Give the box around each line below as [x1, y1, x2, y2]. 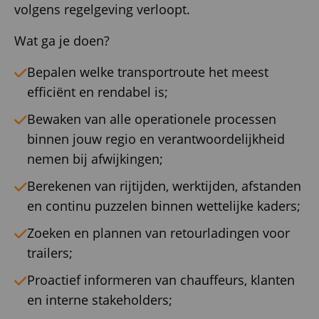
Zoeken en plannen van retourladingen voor [27, 224, 290, 242]
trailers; [27, 244, 73, 262]
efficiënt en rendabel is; [27, 83, 168, 101]
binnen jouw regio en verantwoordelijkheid [27, 130, 285, 148]
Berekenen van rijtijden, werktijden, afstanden [27, 177, 301, 195]
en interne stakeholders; [27, 291, 172, 309]
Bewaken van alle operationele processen [27, 110, 276, 128]
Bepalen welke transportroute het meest [27, 63, 268, 81]
